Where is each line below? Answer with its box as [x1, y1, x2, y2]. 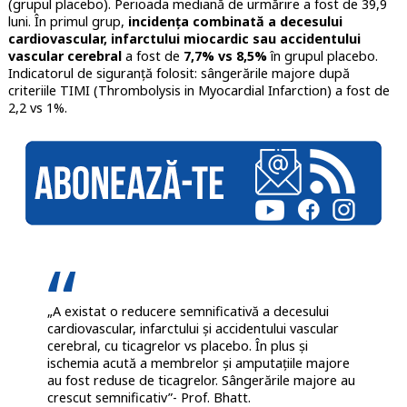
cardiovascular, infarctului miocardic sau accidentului [7, 30, 361, 48]
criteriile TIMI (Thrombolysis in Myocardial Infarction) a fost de [7, 82, 390, 100]
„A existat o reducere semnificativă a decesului [46, 302, 329, 320]
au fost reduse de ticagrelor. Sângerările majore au [46, 371, 355, 389]
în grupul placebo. [266, 47, 378, 65]
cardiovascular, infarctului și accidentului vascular [46, 319, 339, 337]
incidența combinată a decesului [127, 13, 342, 31]
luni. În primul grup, [7, 13, 128, 31]
